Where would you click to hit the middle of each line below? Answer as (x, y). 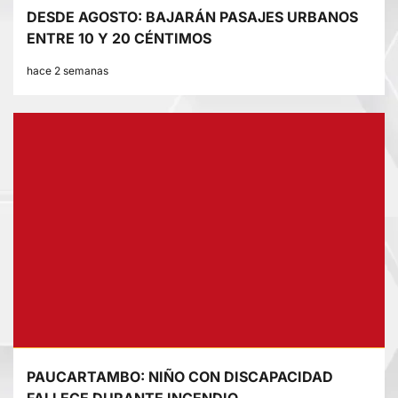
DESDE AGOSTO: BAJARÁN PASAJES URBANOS (192, 17)
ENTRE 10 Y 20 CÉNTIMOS (119, 39)
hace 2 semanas (68, 71)
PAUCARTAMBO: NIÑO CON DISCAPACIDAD (180, 377)
